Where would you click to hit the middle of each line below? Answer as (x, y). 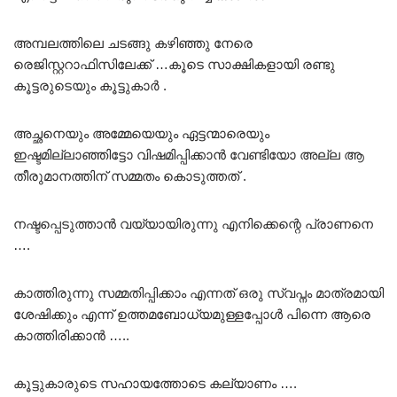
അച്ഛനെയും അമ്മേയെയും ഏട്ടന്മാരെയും (141, 133)
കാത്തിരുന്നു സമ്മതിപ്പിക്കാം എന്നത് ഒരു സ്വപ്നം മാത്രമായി (198, 292)
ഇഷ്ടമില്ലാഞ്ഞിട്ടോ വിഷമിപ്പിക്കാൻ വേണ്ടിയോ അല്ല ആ (189, 154)
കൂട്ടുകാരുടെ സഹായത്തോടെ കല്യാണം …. (155, 383)
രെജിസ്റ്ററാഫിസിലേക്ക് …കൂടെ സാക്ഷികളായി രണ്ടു (174, 64)
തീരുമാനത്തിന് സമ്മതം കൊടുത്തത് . (130, 175)
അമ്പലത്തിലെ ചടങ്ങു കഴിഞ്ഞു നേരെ (133, 43)
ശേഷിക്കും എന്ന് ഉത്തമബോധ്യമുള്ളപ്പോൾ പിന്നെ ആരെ (192, 314)
